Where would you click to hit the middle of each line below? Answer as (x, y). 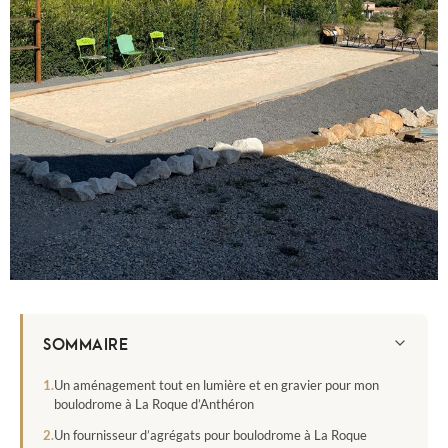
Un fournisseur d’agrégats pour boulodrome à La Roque (210, 434)
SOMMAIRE (85, 342)
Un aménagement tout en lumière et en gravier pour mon (216, 384)
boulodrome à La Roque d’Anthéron (154, 403)
